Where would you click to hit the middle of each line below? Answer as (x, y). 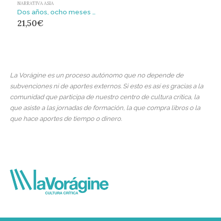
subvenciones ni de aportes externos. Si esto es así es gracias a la (107, 86)
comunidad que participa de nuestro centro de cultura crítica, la (105, 97)
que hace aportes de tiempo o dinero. (66, 118)
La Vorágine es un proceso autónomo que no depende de (97, 75)
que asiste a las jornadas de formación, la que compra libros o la (105, 108)
